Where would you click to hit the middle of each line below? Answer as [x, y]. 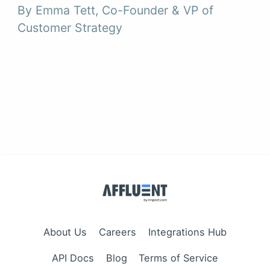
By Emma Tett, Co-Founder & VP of [116, 11]
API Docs [73, 258]
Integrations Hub [187, 232]
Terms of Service [179, 258]
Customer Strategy [70, 28]
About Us [65, 232]
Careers [118, 232]
